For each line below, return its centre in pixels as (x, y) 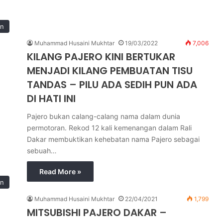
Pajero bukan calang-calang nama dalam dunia (104, 116)
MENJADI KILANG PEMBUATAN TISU (110, 71)
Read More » (60, 171)
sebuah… (42, 151)
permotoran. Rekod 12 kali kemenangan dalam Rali (109, 128)
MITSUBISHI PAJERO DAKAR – (97, 213)
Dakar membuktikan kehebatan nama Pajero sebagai (113, 139)
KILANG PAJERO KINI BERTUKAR (101, 57)
